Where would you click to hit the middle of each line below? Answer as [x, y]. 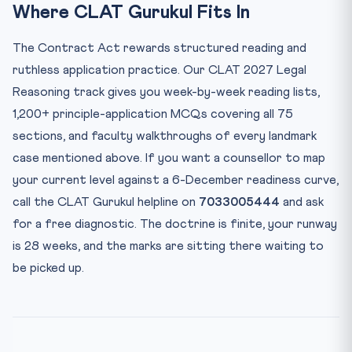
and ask [302, 202]
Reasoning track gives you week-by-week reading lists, [166, 92]
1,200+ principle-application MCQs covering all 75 [153, 114]
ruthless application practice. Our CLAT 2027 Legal [159, 70]
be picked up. [48, 268]
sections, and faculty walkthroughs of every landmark [165, 136]
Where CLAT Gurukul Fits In [131, 12]
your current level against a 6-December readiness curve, [176, 180]
